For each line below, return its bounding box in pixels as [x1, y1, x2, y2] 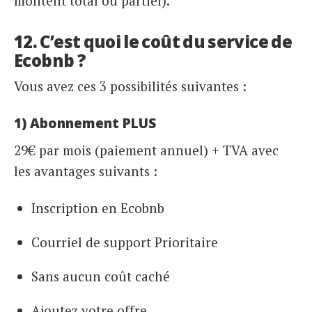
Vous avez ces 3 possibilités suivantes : [14, 77, 247, 95]
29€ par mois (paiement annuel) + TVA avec [14, 141, 279, 159]
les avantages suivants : [14, 162, 157, 180]
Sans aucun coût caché [31, 267, 170, 286]
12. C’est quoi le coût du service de [14, 29, 292, 53]
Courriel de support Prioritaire [31, 233, 218, 251]
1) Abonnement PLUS [14, 114, 156, 133]
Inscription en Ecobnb [31, 199, 164, 217]
